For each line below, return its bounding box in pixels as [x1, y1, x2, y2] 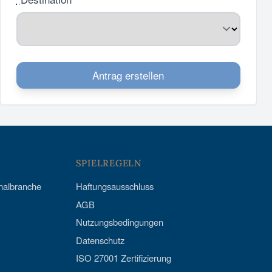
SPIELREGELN [75, 157, 141, 169]
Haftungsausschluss [75, 180, 154, 192]
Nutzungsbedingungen [75, 216, 163, 228]
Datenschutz [75, 233, 124, 246]
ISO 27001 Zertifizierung [75, 251, 171, 264]
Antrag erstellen [92, 67, 165, 83]
